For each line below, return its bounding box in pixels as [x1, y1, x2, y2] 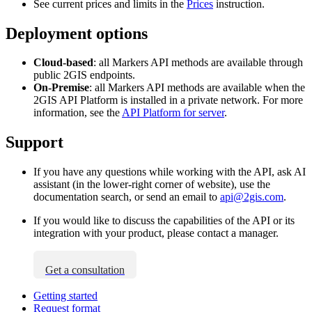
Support [6, 133, 63, 152]
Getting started [33, 290, 97, 302]
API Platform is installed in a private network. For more [57, 94, 303, 107]
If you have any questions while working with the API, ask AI [33, 166, 306, 178]
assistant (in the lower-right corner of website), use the [33, 178, 270, 191]
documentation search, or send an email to [33, 191, 220, 203]
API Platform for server [122, 107, 224, 119]
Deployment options [6, 24, 148, 42]
